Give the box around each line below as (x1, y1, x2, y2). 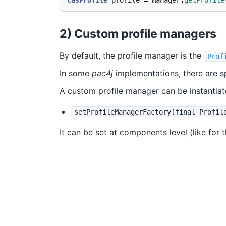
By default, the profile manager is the (60, 50, 204, 61)
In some (60, 68, 92, 78)
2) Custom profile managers (60, 26, 216, 41)
